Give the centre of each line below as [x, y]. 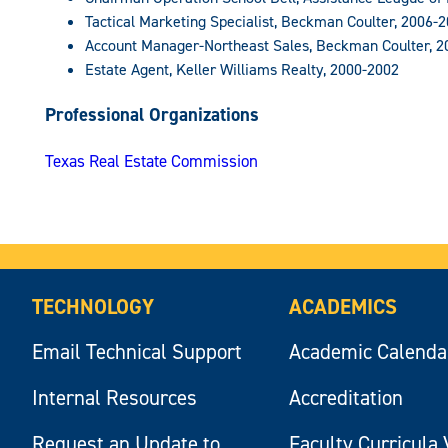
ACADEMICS [343, 306]
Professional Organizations [151, 114]
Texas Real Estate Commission [151, 160]
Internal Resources [115, 397]
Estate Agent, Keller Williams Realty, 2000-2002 [241, 70]
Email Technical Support [137, 351]
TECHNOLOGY [93, 306]
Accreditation [346, 397]
